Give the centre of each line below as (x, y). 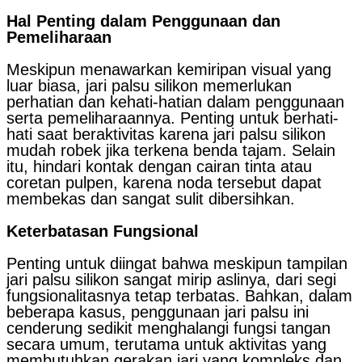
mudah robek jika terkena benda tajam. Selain (171, 150)
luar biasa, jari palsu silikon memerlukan (149, 85)
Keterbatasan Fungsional (103, 231)
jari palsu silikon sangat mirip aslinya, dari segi (171, 279)
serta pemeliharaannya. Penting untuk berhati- (173, 118)
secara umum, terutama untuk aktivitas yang (166, 344)
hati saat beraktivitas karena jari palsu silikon (166, 134)
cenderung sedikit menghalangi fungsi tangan (168, 328)
